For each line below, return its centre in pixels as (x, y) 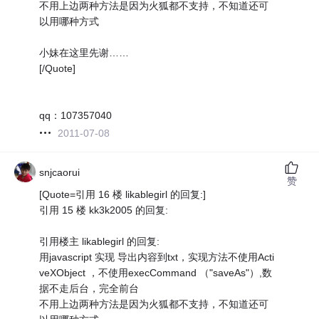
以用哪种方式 (69, 21)
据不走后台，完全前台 (89, 288)
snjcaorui (60, 172)
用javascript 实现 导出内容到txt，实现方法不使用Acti (157, 257)
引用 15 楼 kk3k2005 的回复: (104, 210)
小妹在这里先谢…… (84, 52)
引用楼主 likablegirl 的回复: (100, 241)
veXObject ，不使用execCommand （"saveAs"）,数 (156, 272)
